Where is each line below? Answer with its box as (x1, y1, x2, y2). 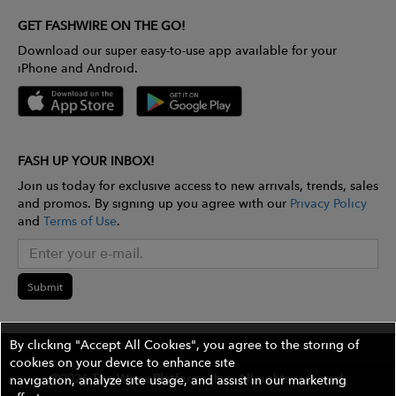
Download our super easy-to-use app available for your (18, 42, 337, 58)
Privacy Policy (290, 195, 367, 212)
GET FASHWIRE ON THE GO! (18, 17, 186, 34)
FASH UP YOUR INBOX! (18, 153, 155, 170)
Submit (27, 279, 63, 294)
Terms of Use (43, 213, 117, 230)
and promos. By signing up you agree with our (18, 195, 290, 212)
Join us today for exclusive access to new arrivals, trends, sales (18, 178, 378, 194)
